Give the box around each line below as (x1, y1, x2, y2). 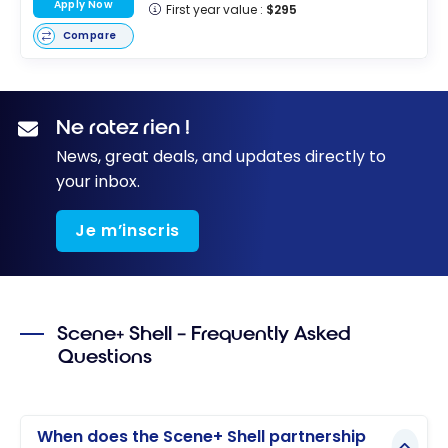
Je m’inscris (75, 219, 180, 243)
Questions (58, 344, 153, 370)
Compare (62, 28, 117, 44)
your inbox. (56, 170, 140, 194)
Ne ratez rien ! (56, 114, 190, 141)
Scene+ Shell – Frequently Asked (57, 321, 352, 347)
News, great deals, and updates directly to (56, 145, 386, 169)
